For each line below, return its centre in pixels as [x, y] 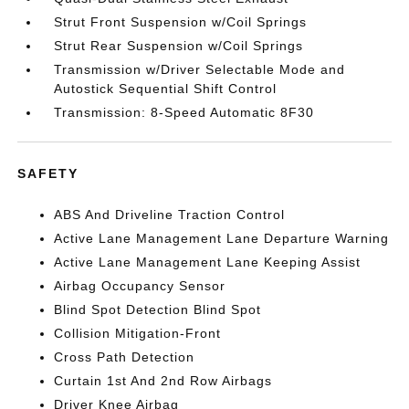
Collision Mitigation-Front [138, 333]
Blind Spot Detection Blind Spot [158, 309]
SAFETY [48, 173]
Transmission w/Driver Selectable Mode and [200, 69]
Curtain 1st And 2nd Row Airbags [163, 380]
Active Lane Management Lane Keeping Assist [208, 262]
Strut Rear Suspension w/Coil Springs [179, 45]
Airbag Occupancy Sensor [140, 285]
